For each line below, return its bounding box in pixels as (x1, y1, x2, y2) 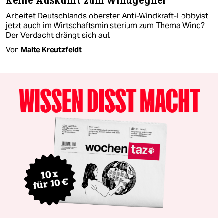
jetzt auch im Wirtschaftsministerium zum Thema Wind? (6, 20, 205, 31)
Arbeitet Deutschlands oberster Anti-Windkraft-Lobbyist (6, 10, 208, 21)
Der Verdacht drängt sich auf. (6, 30, 111, 40)
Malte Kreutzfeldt (21, 44, 82, 54)
